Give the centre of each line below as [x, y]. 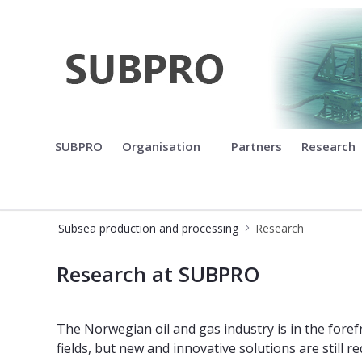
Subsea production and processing [148, 228]
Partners [257, 146]
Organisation [163, 146]
